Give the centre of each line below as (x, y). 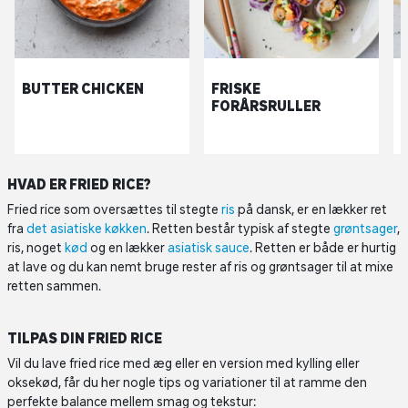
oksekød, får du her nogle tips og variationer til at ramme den (187, 383)
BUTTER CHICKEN (83, 89)
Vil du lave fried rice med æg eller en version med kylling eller (184, 364)
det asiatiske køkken (87, 229)
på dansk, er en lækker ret (311, 210)
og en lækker (127, 248)
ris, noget (36, 248)
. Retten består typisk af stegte (240, 229)
